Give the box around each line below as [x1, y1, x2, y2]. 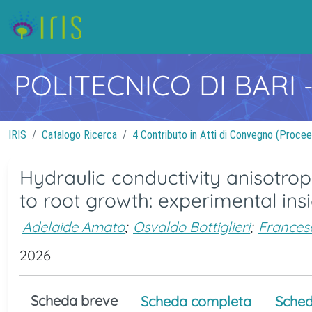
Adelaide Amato [22, 217, 125, 235]
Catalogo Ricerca [42, 128, 117, 141]
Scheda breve [31, 292, 118, 309]
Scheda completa [141, 292, 251, 310]
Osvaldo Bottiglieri [133, 217, 250, 235]
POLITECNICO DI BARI [14, 68, 304, 102]
